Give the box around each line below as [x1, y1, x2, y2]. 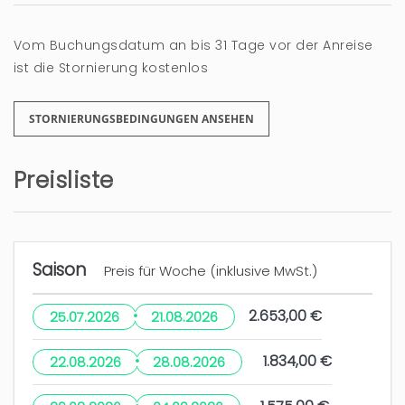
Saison [33, 258, 91, 283]
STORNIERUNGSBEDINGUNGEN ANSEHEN [29, 111, 254, 127]
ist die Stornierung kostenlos [14, 59, 209, 78]
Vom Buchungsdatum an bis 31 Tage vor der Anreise [14, 36, 373, 55]
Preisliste [14, 165, 114, 197]
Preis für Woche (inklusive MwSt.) [104, 261, 317, 281]
